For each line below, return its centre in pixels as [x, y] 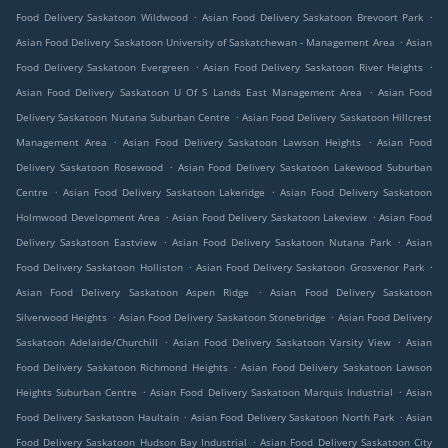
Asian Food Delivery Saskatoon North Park [292, 417]
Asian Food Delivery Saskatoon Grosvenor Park [309, 267]
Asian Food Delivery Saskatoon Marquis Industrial [271, 392]
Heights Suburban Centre [77, 392]
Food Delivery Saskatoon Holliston [99, 267]
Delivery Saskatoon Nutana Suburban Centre [123, 117]
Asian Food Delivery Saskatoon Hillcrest [337, 117]
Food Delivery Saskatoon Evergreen [102, 67]
